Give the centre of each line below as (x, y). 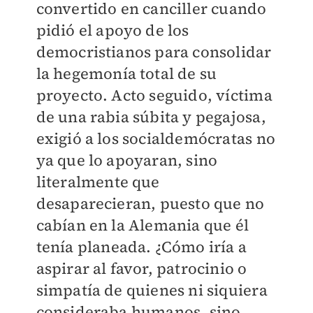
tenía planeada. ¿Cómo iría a (141, 247)
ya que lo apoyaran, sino (127, 160)
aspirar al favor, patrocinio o (141, 269)
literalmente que (98, 182)
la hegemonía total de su (126, 74)
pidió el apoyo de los (112, 30)
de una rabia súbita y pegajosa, (151, 117)
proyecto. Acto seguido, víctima (154, 95)
